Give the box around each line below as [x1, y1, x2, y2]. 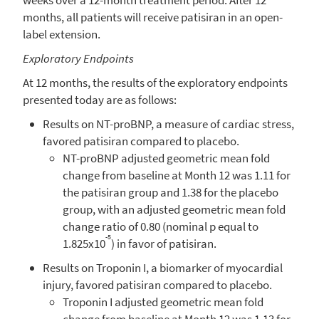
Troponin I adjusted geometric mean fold [63, 293, 263, 310]
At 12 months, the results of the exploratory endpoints [23, 74, 288, 90]
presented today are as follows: [23, 91, 177, 108]
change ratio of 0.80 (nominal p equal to [63, 218, 258, 234]
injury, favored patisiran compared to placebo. [43, 276, 272, 293]
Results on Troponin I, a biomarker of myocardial [43, 259, 283, 276]
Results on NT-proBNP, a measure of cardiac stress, [43, 115, 294, 132]
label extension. [23, 26, 100, 42]
